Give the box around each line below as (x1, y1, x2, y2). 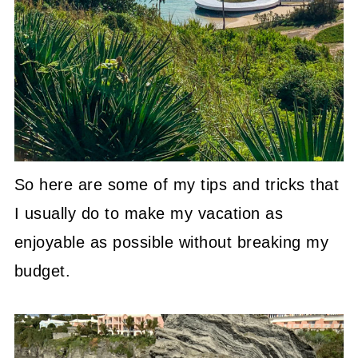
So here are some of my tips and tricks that (14, 176, 340, 194)
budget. (14, 262, 71, 280)
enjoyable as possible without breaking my (14, 233, 329, 252)
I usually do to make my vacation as (14, 205, 284, 223)
